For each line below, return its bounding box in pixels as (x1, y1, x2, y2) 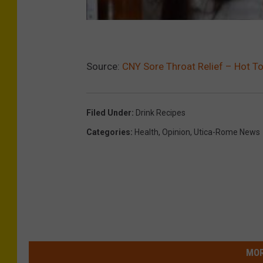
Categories (86, 127, 130, 137)
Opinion (162, 127, 190, 137)
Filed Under (86, 107, 131, 117)
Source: (86, 60, 122, 72)
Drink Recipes (136, 107, 186, 117)
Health (134, 127, 159, 137)
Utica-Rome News (194, 127, 260, 137)
